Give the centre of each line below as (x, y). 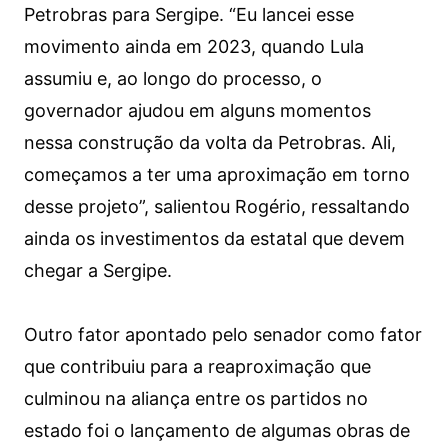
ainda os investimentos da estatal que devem (214, 239)
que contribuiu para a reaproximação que (197, 367)
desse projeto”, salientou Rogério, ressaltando (217, 207)
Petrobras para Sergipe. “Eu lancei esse (189, 15)
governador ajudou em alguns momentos (197, 111)
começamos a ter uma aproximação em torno (217, 175)
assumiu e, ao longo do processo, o (173, 79)
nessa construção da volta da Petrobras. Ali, (210, 143)
